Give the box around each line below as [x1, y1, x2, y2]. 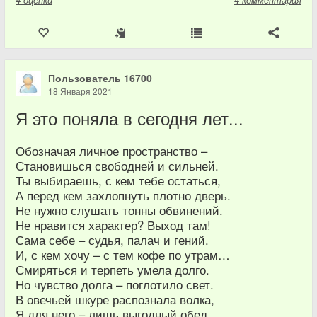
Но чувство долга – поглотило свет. [16, 276, 214, 294]
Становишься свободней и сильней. [16, 157, 219, 175]
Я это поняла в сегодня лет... [16, 106, 243, 131]
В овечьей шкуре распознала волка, [16, 291, 214, 309]
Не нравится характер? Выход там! [16, 217, 211, 234]
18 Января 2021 [48, 85, 113, 98]
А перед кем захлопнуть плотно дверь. [16, 187, 231, 204]
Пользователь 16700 [48, 71, 152, 86]
